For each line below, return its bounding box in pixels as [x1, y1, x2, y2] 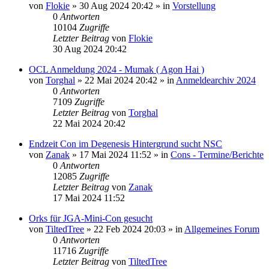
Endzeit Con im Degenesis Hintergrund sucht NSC [29, 138, 222, 149]
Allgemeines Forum [184, 223, 259, 234]
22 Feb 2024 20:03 [94, 223, 166, 234]
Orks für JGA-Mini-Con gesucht [29, 213, 153, 223]
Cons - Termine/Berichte [171, 149, 264, 160]
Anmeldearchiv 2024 [176, 74, 256, 85]
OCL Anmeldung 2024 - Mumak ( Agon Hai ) [29, 64, 204, 74]
